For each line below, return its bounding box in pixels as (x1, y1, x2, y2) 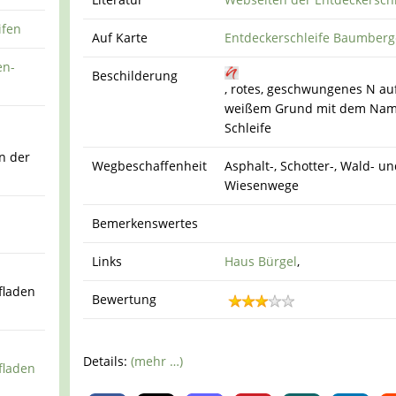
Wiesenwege (225, 177, 300, 194)
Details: (83, 352, 132, 369)
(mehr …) (131, 352, 184, 369)
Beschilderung (92, 67, 179, 85)
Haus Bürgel (225, 253, 298, 270)
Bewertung (92, 291, 157, 308)
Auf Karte (92, 29, 148, 47)
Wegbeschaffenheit (92, 157, 208, 175)
